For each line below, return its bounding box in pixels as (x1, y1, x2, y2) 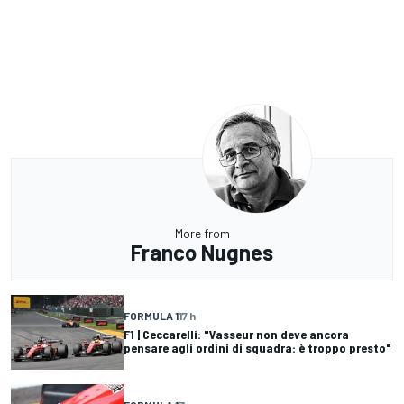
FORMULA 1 (124, 309, 179, 323)
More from (174, 225, 230, 241)
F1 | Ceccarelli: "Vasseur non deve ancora (124, 326, 349, 343)
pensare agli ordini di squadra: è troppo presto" (124, 340, 391, 356)
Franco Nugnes (131, 238, 273, 265)
